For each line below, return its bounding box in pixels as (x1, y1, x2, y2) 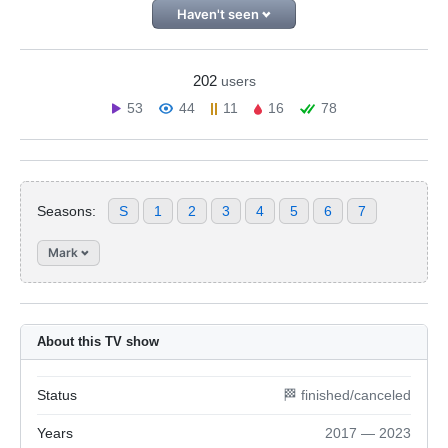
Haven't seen (176, 6, 262, 22)
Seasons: (37, 202, 96, 219)
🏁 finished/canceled (283, 387, 411, 403)
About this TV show (37, 334, 159, 349)
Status (37, 387, 77, 403)
